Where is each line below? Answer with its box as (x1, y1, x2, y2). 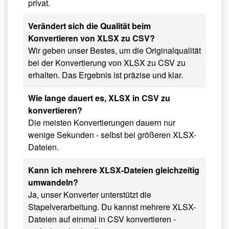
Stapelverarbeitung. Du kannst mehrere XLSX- (28, 201, 196, 213)
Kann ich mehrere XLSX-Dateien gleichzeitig (28, 164, 199, 176)
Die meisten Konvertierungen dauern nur (28, 117, 175, 129)
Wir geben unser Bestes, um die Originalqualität (28, 44, 201, 57)
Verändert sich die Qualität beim (28, 20, 151, 32)
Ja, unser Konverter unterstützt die (28, 189, 151, 201)
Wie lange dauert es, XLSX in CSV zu (28, 92, 170, 104)
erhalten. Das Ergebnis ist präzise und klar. (28, 69, 183, 81)
